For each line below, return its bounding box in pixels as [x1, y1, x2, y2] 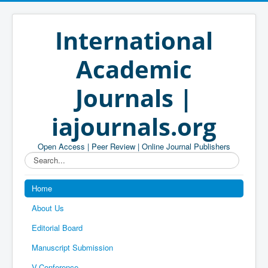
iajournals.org [51, 110, 217, 143]
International [55, 24, 213, 57]
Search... [25, 151, 56, 163]
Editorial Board [32, 222, 83, 233]
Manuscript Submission [32, 242, 113, 253]
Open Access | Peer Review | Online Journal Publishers [38, 141, 230, 152]
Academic [76, 53, 192, 86]
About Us [32, 202, 64, 214]
